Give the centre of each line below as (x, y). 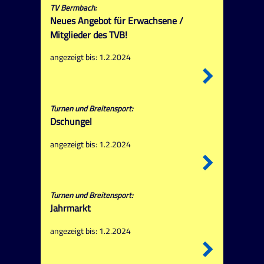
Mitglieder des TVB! (88, 34)
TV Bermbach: (73, 7)
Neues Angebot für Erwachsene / (116, 20)
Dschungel (71, 121)
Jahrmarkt (70, 208)
